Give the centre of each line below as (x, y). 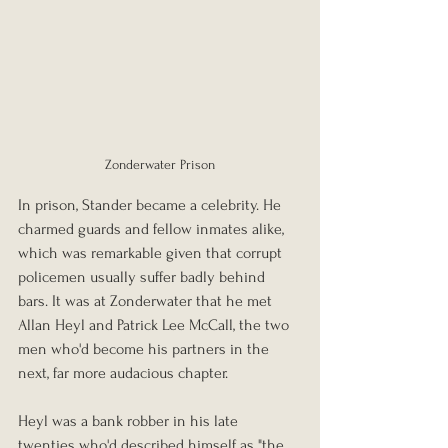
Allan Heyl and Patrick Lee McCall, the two (155, 325)
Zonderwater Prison (160, 165)
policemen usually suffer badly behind (143, 277)
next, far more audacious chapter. (123, 373)
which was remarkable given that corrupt (152, 253)
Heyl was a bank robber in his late (130, 421)
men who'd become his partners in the (145, 349)
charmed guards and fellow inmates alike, (153, 229)
